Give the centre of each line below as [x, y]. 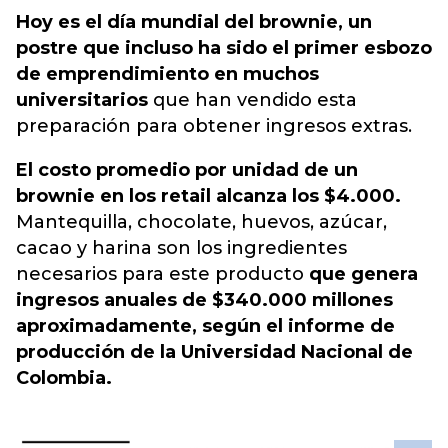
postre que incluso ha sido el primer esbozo [224, 48]
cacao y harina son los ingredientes [181, 248]
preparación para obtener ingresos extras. [214, 126]
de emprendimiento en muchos [167, 74]
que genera [361, 274]
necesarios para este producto [160, 274]
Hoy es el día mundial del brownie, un [194, 22]
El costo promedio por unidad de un [187, 170]
